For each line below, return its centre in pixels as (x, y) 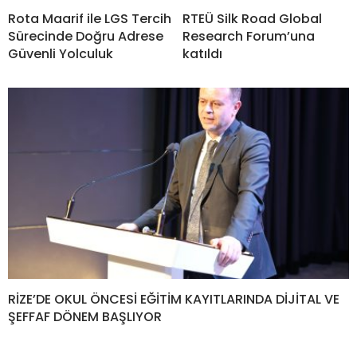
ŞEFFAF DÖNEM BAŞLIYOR (85, 317)
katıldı (202, 53)
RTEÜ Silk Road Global (252, 18)
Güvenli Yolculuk (61, 53)
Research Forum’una (249, 36)
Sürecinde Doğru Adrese (86, 36)
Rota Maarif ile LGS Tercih (90, 18)
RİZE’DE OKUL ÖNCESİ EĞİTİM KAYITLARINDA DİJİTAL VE (174, 300)
